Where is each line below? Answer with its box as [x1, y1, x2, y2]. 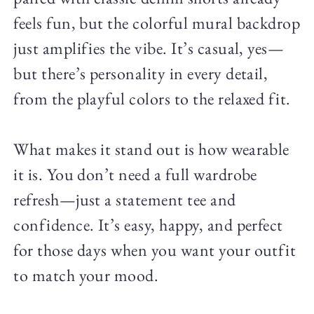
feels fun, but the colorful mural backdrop [13, 12, 301, 34]
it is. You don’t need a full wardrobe [13, 163, 257, 186]
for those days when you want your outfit [13, 239, 296, 261]
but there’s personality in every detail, [13, 62, 268, 85]
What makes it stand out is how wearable [13, 138, 289, 161]
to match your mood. [13, 264, 159, 287]
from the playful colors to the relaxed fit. [13, 88, 291, 110]
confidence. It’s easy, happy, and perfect [13, 214, 283, 236]
